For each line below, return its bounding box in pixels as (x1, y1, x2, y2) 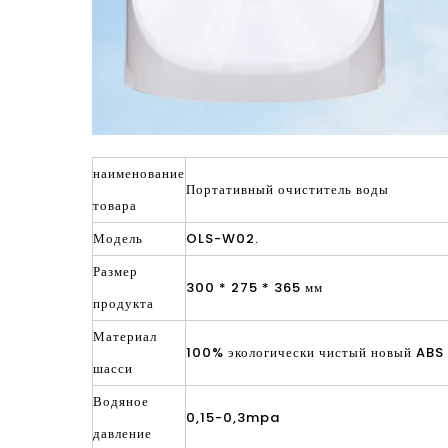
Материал (93, 327, 157, 346)
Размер (93, 262, 138, 281)
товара (93, 196, 137, 215)
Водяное (93, 392, 149, 411)
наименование (93, 164, 185, 183)
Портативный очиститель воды (186, 180, 389, 199)
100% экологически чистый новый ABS (186, 343, 444, 362)
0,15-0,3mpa (186, 408, 280, 427)
